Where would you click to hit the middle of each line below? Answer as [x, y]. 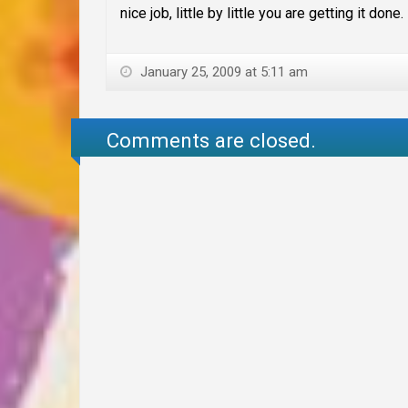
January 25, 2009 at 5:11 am [222, 72]
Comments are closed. [212, 140]
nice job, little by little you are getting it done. [262, 14]
